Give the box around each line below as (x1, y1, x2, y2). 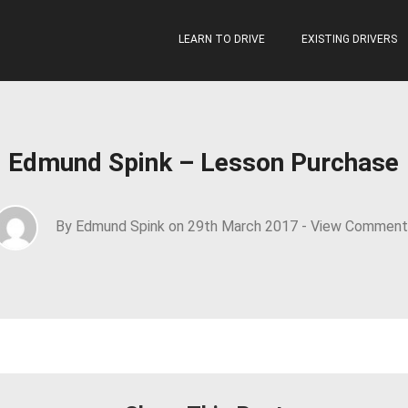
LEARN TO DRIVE (178, 33, 265, 46)
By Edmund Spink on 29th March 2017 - (51, 218, 311, 235)
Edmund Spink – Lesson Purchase (8, 148, 400, 178)
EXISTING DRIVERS (301, 33, 397, 46)
